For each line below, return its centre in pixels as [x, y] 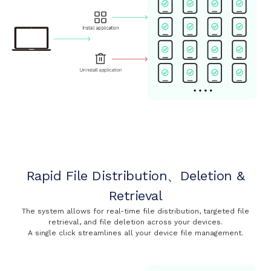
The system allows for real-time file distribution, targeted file [135, 211]
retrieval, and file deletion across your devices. [135, 222]
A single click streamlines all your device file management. [135, 233]
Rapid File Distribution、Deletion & [135, 176]
